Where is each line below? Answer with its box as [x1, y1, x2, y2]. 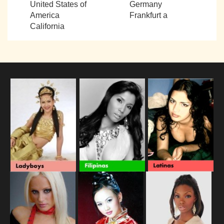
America [29, 11, 59, 20]
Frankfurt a [129, 11, 167, 20]
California [29, 22, 64, 31]
